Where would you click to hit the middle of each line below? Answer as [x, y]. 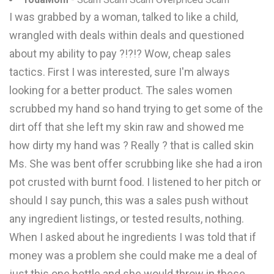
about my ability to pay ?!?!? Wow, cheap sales [120, 54]
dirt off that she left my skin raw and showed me [127, 127]
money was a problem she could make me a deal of [133, 255]
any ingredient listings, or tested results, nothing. [127, 219]
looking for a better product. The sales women [121, 90]
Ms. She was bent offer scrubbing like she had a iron [136, 164]
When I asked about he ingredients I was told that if [133, 237]
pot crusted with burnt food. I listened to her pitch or [135, 182]
